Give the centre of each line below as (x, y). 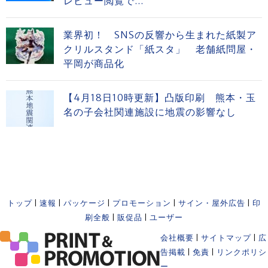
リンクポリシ (242, 252)
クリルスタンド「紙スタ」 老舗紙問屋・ (160, 49)
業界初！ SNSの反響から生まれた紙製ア (160, 34)
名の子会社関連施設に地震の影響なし (150, 112)
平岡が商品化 (94, 63)
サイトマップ (226, 237)
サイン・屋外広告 (212, 203)
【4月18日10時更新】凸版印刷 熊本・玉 (160, 97)
